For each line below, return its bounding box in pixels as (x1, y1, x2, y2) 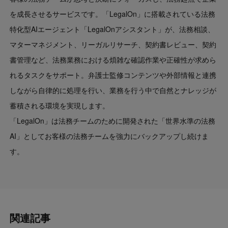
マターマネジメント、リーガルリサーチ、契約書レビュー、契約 (10, 39, 217, 50)
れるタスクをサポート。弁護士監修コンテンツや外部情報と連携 (10, 70, 217, 80)
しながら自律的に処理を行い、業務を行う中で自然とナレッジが (10, 85, 217, 96)
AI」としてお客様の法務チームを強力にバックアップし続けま (10, 131, 209, 141)
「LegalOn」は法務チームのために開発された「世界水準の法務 (10, 116, 216, 126)
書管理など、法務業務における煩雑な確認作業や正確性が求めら (10, 54, 217, 65)
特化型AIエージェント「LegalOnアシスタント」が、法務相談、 (10, 24, 215, 35)
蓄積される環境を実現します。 (10, 100, 110, 111)
